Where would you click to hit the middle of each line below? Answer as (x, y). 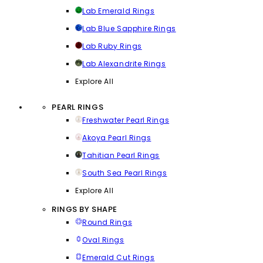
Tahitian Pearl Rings (121, 155)
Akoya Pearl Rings (117, 137)
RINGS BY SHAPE (85, 209)
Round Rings (107, 222)
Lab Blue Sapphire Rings (129, 28)
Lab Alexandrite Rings (124, 63)
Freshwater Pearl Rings (126, 120)
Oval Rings (103, 240)
